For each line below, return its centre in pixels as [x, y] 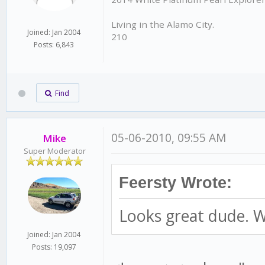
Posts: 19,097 [54, 247]
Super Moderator [54, 151]
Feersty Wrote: [176, 182]
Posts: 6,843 [54, 45]
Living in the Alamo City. [163, 24]
